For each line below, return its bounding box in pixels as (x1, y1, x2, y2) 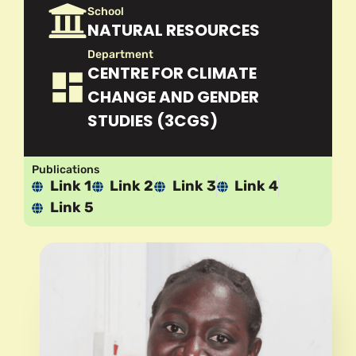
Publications (32, 163, 99, 177)
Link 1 (49, 177, 91, 195)
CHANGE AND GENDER (87, 86, 259, 109)
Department (87, 48, 153, 62)
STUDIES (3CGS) (87, 110, 218, 133)
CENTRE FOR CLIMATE (87, 62, 257, 85)
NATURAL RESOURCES (87, 19, 260, 42)
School (87, 5, 124, 19)
